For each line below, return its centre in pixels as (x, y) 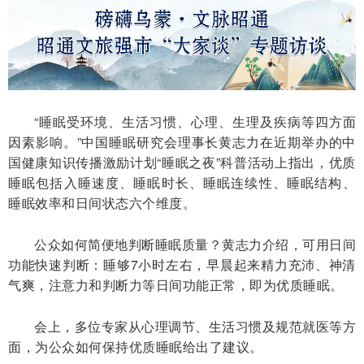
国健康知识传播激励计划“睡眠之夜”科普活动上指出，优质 (182, 162)
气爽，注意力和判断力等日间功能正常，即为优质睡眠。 (176, 284)
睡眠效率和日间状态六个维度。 (102, 202)
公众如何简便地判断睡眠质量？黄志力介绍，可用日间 (195, 244)
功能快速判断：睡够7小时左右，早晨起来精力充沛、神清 (182, 264)
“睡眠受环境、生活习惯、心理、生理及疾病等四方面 (195, 121)
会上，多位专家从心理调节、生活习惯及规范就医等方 (195, 326)
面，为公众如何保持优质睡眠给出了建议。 (136, 346)
